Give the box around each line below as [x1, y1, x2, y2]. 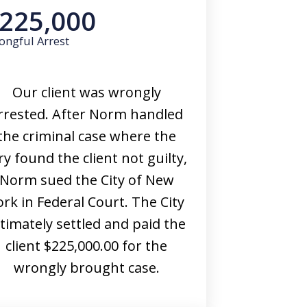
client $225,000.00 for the [5, 236, 167, 255]
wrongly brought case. [13, 258, 160, 277]
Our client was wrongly [12, 83, 161, 101]
